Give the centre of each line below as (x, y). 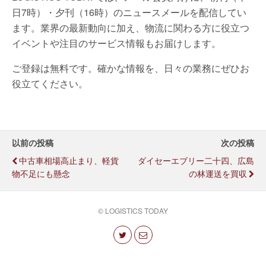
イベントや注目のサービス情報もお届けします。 (116, 43)
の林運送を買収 (218, 173)
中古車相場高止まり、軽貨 (69, 160)
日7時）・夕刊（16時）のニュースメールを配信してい (129, 12)
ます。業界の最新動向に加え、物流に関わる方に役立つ (131, 28)
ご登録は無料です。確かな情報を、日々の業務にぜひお (131, 68)
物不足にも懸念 (41, 173)
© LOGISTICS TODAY (133, 210)
